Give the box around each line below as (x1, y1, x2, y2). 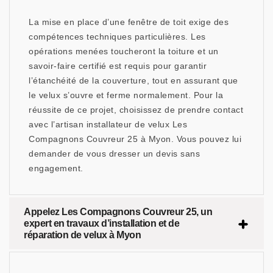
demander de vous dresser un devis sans (29, 149, 200, 159)
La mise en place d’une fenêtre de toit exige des (29, 17, 229, 27)
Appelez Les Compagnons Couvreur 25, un (24, 207, 212, 218)
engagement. (29, 163, 83, 174)
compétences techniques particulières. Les (29, 32, 206, 42)
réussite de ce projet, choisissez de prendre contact (29, 105, 243, 115)
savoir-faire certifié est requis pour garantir (29, 61, 207, 71)
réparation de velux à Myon (24, 230, 141, 241)
